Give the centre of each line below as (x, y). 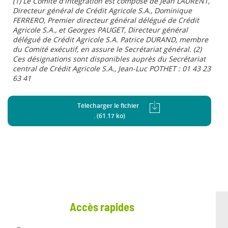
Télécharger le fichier (109, 106)
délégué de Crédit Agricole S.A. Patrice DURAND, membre (110, 39)
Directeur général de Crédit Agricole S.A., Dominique (102, 10)
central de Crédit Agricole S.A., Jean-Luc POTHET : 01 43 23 (112, 68)
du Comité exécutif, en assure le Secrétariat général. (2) (107, 49)
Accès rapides (102, 208)
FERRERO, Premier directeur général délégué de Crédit (106, 20)
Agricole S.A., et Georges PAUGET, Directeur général (100, 30)
